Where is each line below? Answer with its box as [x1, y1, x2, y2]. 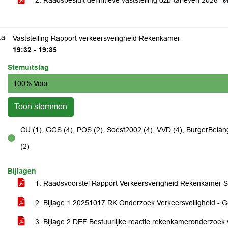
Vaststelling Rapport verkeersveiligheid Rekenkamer [13, 34, 180, 42]
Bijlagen [8, 167, 36, 175]
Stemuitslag [8, 63, 49, 71]
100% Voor [13, 79, 48, 88]
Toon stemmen [14, 102, 67, 111]
